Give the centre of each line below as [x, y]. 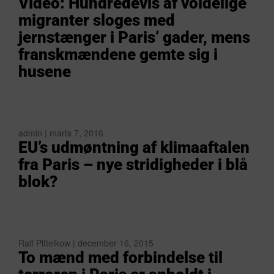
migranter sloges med [97, 20]
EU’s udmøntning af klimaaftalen [134, 147]
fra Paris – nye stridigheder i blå [133, 165]
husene [45, 72]
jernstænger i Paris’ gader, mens [134, 37]
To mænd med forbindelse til [120, 257]
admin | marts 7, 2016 [61, 133]
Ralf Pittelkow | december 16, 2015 [86, 243]
